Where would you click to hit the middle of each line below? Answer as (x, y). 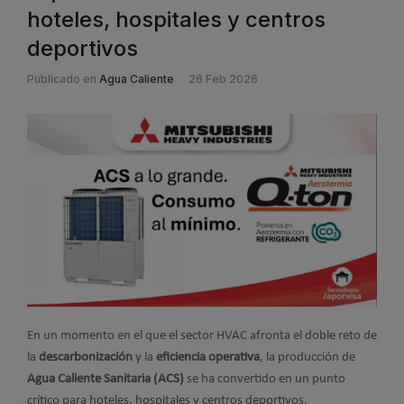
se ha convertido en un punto (265, 380)
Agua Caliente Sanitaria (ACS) (106, 380)
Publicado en (62, 79)
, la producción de (308, 358)
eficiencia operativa (208, 358)
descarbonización (86, 358)
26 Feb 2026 (223, 79)
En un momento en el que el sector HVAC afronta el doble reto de (202, 336)
